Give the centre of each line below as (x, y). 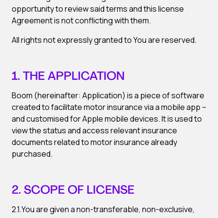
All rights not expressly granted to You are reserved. (104, 40)
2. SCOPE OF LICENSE (73, 191)
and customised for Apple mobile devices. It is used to (107, 119)
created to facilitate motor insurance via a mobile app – (109, 107)
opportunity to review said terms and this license (98, 9)
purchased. (32, 154)
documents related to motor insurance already (94, 142)
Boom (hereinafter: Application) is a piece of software (108, 95)
